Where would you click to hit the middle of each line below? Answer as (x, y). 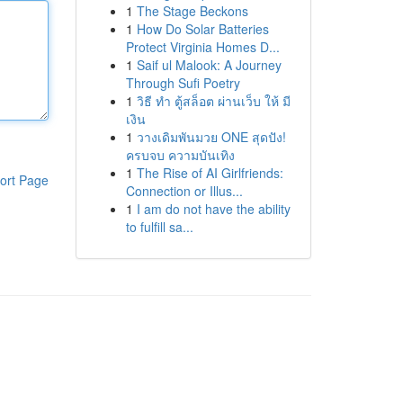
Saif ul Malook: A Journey (209, 65)
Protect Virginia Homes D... (202, 47)
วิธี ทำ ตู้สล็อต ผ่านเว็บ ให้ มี (213, 101)
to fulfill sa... (159, 227)
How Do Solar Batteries (202, 29)
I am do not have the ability (213, 209)
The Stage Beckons (192, 11)
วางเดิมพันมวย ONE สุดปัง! (211, 137)
